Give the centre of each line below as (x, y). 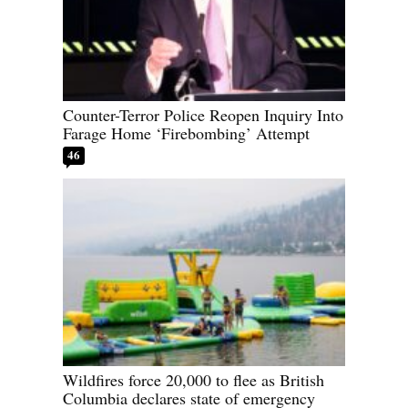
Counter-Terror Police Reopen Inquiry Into (203, 115)
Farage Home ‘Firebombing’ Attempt (186, 133)
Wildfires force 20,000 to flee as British (194, 380)
